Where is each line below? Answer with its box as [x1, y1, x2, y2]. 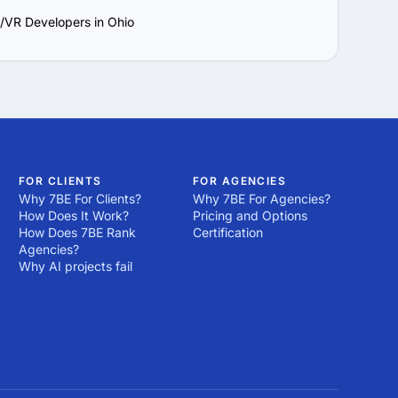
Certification [192, 225, 263, 240]
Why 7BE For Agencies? [192, 191, 330, 206]
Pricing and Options [192, 208, 307, 223]
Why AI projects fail [18, 259, 132, 274]
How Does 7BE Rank [18, 225, 136, 240]
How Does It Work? [18, 208, 129, 223]
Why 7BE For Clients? [18, 191, 141, 206]
